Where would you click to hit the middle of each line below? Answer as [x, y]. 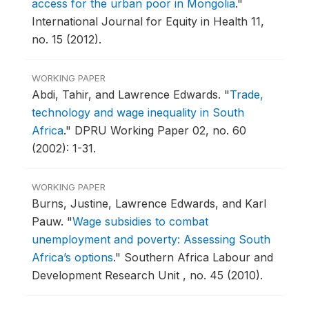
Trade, [247, 95]
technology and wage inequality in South [138, 113]
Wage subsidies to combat [140, 222]
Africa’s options [72, 258]
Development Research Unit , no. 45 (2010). [147, 276]
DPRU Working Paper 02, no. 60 [160, 131]
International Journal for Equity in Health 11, [148, 22]
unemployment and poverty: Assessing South [151, 240]
